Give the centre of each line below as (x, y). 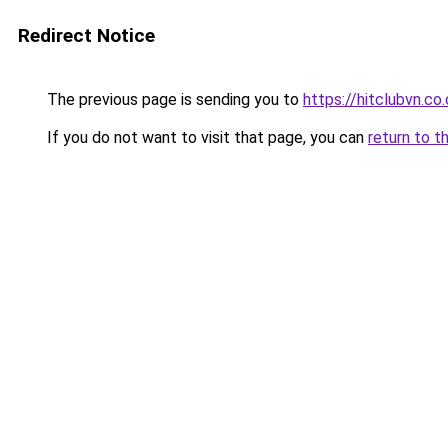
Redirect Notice (86, 35)
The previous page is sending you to (173, 99)
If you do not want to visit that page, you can (205, 137)
